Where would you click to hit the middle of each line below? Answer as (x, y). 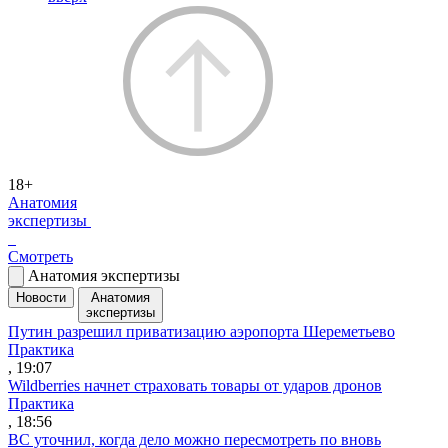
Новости (41, 297)
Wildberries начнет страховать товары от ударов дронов (195, 385)
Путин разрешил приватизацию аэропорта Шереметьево (201, 331)
